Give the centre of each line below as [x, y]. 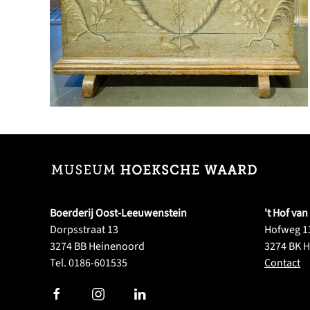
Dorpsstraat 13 [84, 229]
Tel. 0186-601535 [89, 263]
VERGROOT [179, 10]
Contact [282, 263]
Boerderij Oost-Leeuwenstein [118, 213]
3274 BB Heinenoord [97, 246]
